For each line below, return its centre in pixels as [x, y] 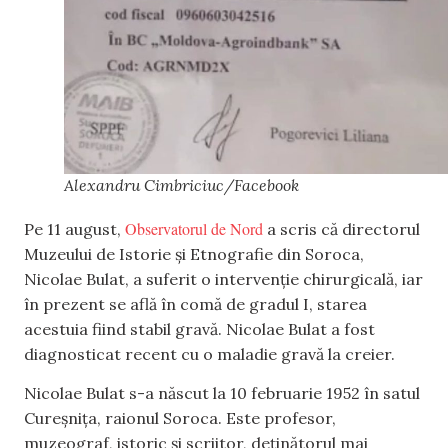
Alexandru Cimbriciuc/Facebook [181, 184]
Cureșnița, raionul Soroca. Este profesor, [180, 418]
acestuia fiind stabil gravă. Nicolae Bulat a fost [199, 328]
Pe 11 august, [74, 228]
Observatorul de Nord [194, 228]
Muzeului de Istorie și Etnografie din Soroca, [194, 253]
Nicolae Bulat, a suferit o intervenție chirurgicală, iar [223, 278]
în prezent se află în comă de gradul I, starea [195, 303]
